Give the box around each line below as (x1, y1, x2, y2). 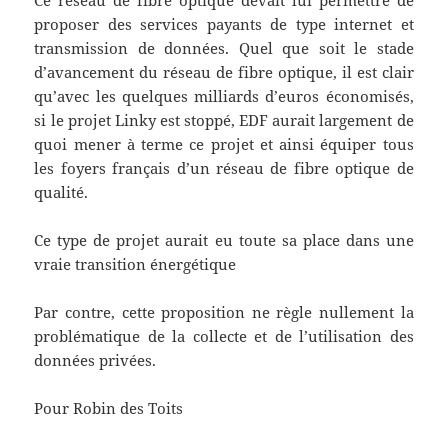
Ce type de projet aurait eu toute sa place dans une (34, 230, 414, 251)
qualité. (34, 182, 89, 203)
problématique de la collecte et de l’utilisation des (34, 326, 414, 347)
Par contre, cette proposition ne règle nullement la (34, 302, 414, 323)
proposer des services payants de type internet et (34, 14, 414, 35)
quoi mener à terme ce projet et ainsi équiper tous (34, 134, 414, 155)
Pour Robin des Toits (34, 398, 184, 419)
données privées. (34, 350, 157, 371)
